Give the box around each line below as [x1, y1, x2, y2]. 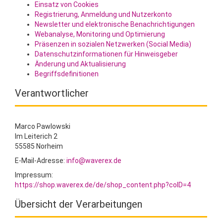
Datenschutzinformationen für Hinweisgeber [35, 50, 178, 58]
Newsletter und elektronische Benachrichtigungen [35, 20, 195, 28]
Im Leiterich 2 [15, 132, 57, 140]
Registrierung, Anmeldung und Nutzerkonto [35, 10, 172, 18]
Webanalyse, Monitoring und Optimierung [35, 30, 165, 38]
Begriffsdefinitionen [35, 70, 99, 78]
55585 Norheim [15, 142, 63, 150]
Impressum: [15, 171, 53, 179]
